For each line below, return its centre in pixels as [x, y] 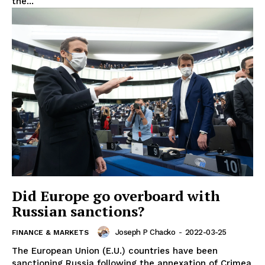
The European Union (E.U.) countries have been [115, 251]
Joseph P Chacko [145, 232]
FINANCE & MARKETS [50, 233]
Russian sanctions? [78, 211]
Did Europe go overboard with [116, 196]
